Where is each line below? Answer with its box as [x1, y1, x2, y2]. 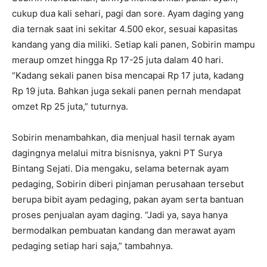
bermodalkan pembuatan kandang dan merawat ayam [12, 225, 235, 237]
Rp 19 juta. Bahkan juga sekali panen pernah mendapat [12, 85, 241, 97]
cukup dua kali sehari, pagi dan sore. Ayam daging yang [12, 8, 244, 20]
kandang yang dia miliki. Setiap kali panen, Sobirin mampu [12, 39, 255, 51]
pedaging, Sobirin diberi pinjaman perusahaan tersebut [12, 178, 244, 190]
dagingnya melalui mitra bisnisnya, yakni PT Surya [12, 147, 222, 159]
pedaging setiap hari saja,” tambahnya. [12, 240, 173, 252]
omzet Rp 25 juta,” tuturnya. [12, 101, 128, 113]
